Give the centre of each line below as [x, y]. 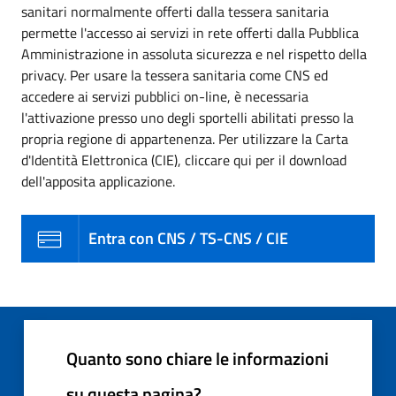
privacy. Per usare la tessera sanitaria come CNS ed [175, 76]
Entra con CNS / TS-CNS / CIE [188, 239]
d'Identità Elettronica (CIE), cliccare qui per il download [184, 160]
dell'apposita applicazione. [98, 182]
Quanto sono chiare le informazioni [198, 359]
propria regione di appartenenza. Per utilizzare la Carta [185, 139]
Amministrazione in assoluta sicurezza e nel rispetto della [194, 54]
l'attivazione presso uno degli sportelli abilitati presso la [187, 118]
